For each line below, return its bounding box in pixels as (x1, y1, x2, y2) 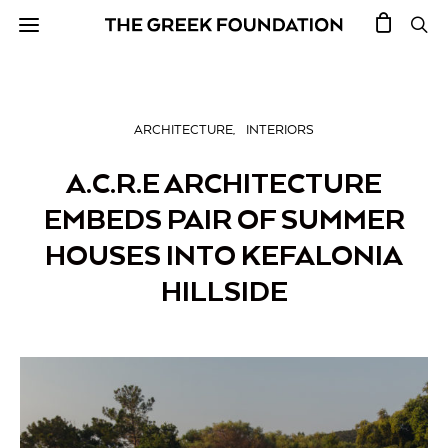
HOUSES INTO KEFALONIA (45, 237, 403, 273)
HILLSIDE (160, 273, 288, 309)
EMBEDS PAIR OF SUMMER (43, 201, 405, 237)
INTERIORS (246, 123, 314, 138)
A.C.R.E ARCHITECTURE (66, 165, 382, 201)
